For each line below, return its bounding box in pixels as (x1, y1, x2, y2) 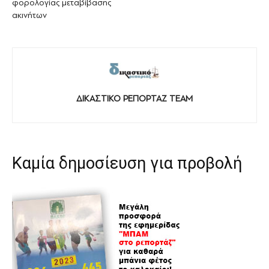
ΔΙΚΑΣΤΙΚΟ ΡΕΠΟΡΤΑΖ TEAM (76, 94, 193, 104)
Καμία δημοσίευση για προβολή (12, 154, 242, 174)
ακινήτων (12, 10, 47, 20)
